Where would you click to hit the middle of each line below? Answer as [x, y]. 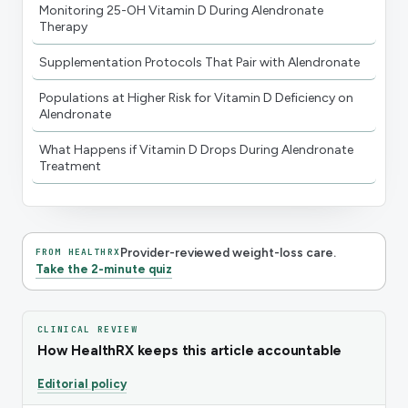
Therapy [63, 26]
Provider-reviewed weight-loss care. [228, 252]
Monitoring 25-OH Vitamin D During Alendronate [181, 10]
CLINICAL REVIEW [87, 329]
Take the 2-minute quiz [104, 269]
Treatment [70, 166]
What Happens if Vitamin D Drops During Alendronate [196, 149]
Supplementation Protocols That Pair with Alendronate [199, 62]
